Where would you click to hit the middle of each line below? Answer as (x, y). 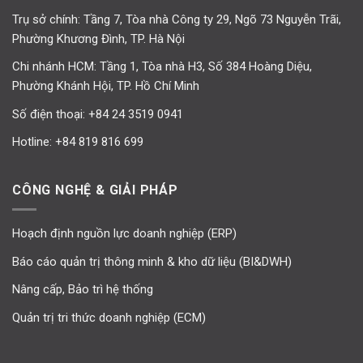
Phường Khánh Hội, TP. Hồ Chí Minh (106, 86)
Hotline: (34, 142)
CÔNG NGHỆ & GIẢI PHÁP (95, 190)
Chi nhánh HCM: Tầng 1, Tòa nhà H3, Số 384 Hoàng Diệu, (162, 67)
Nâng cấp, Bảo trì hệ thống (83, 290)
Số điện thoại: (50, 114)
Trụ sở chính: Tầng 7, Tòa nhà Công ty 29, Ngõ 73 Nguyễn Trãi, (177, 19)
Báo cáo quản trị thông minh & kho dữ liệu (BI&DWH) (152, 261)
